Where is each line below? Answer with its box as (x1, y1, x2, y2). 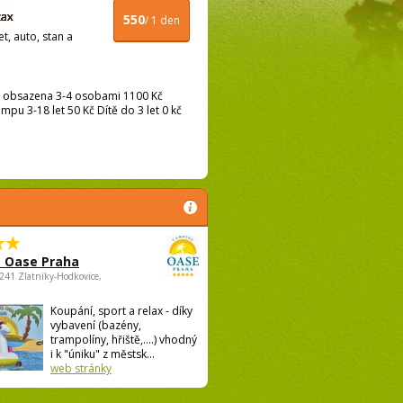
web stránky (50, 361, 112, 377)
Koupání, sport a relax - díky (50, 303, 193, 319)
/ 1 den (145, 13, 180, 29)
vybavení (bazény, (50, 318, 141, 334)
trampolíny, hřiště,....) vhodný (50, 332, 197, 348)
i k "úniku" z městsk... (50, 346, 155, 363)
